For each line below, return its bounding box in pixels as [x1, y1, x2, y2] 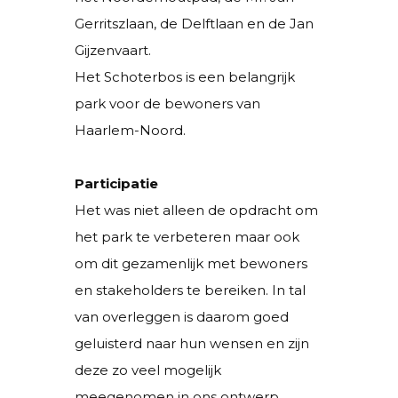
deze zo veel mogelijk [75, 361, 221, 378]
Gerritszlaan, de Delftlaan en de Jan [75, 14, 314, 32]
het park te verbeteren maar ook [75, 227, 299, 245]
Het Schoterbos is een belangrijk [75, 68, 295, 85]
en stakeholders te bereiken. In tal [75, 281, 306, 298]
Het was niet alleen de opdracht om [75, 201, 318, 219]
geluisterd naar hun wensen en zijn [75, 334, 309, 352]
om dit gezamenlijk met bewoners [75, 254, 307, 272]
